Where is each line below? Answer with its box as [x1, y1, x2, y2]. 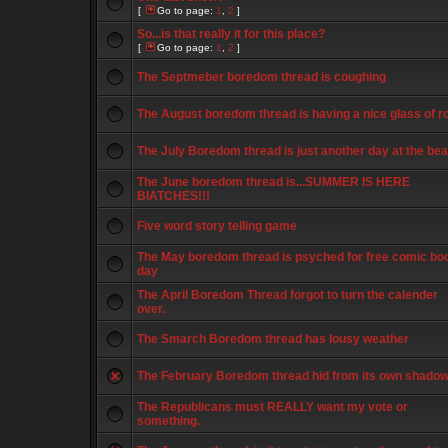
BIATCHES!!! [137, 189, 210, 203]
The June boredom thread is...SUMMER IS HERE [137, 175, 410, 189]
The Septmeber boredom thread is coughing [137, 70, 386, 84]
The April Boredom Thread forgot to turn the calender [137, 288, 438, 302]
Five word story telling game [137, 219, 297, 233]
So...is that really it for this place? [137, 27, 325, 41]
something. [137, 414, 200, 428]
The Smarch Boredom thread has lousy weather [137, 332, 409, 346]
